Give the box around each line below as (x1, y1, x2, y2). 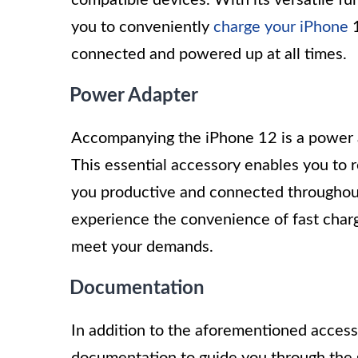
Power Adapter (70, 86, 198, 105)
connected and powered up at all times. (71, 46, 347, 62)
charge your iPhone (213, 18, 348, 35)
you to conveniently (71, 18, 213, 35)
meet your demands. (71, 238, 213, 255)
